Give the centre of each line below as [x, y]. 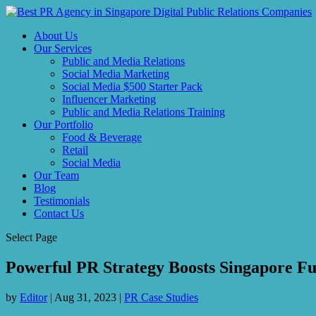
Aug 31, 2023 [85, 297]
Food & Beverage [102, 137]
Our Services [63, 48]
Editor [34, 297]
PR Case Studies [161, 297]
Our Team [56, 175]
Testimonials [62, 201]
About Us [56, 36]
